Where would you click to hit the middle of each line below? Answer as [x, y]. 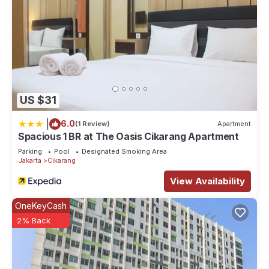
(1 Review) [92, 124]
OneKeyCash [41, 205]
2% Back [34, 220]
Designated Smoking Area [124, 151]
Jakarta [30, 160]
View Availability [207, 181]
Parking [30, 151]
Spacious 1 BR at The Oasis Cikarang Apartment [128, 136]
